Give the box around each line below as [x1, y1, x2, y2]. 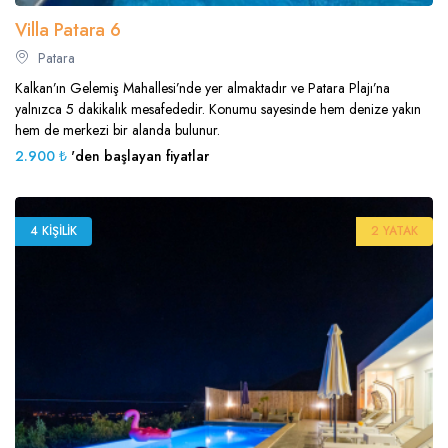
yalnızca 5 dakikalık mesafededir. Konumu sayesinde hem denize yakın [15, 99, 421, 120]
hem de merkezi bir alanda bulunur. [15, 120, 220, 141]
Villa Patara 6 [15, 17, 121, 44]
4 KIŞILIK [30, 222, 77, 241]
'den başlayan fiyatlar [67, 146, 209, 167]
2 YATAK [371, 222, 418, 241]
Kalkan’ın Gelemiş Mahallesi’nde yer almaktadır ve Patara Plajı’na [15, 78, 390, 99]
